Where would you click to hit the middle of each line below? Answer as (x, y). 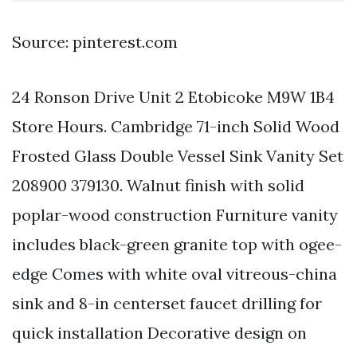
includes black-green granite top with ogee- (177, 245)
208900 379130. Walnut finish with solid (158, 186)
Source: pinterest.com (95, 42)
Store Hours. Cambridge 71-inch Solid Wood (176, 127)
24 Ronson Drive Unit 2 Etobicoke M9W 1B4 (173, 97)
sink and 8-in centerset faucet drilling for (167, 304)
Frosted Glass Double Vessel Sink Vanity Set (178, 156)
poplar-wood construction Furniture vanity (175, 215)
